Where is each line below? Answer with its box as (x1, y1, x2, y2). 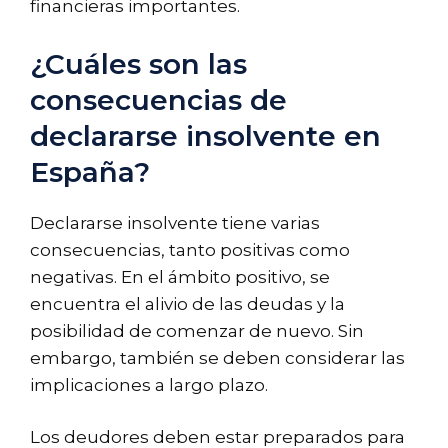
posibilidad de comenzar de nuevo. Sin (30, 320, 364, 341)
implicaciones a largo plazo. (30, 374, 268, 395)
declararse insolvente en (30, 118, 381, 153)
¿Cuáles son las (30, 46, 247, 81)
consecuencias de (30, 82, 287, 117)
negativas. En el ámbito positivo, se (30, 266, 330, 287)
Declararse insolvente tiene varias (30, 212, 320, 233)
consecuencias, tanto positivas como (30, 239, 350, 260)
